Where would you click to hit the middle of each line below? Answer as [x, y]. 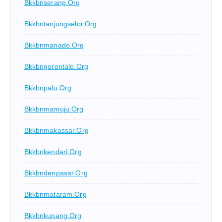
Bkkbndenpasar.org [56, 173]
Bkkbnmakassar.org [56, 131]
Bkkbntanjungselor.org [60, 24]
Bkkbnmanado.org [54, 45]
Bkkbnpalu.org [48, 88]
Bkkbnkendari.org [53, 152]
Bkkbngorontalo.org [56, 67]
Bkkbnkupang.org [53, 216]
